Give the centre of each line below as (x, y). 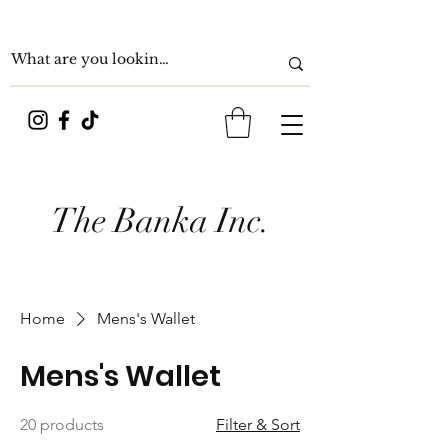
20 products (62, 424)
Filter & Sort (258, 424)
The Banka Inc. (160, 220)
